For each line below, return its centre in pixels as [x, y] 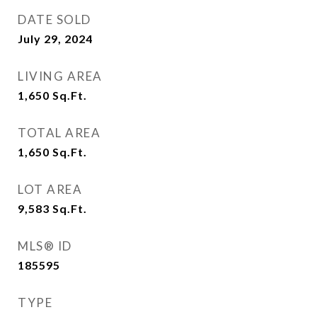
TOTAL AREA [59, 133]
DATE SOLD [54, 19]
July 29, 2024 [55, 39]
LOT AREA [50, 189]
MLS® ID [45, 246]
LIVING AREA [60, 76]
